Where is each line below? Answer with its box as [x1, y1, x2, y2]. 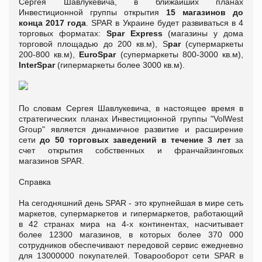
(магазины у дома [162, 28, 244, 38]
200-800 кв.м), [19, 49, 80, 59]
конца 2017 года [19, 18, 87, 27]
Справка [19, 177, 51, 187]
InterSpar [19, 60, 55, 70]
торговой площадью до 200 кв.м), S [19, 39, 168, 49]
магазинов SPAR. [19, 156, 84, 166]
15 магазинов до [166, 7, 243, 17]
